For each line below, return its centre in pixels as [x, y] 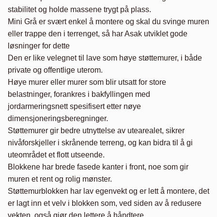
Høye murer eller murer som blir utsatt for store [87, 82]
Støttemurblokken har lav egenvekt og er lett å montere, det [108, 191]
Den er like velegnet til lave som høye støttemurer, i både [105, 58]
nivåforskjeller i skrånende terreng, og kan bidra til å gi [100, 143]
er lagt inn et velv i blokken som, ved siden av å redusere [105, 203]
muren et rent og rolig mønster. [60, 179]
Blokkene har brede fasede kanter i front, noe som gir [98, 167]
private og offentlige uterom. [55, 70]
